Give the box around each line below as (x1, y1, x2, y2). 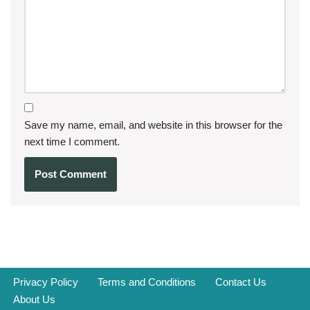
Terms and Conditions (98, 276, 196, 288)
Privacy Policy (13, 276, 78, 288)
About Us (13, 293, 55, 305)
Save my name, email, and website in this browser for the (24, 118, 282, 131)
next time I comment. (24, 135, 120, 147)
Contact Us (215, 276, 266, 288)
